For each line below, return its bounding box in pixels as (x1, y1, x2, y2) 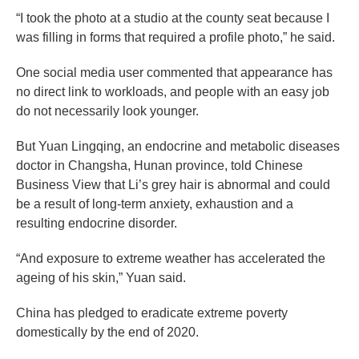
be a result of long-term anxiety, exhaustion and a (16, 197, 293, 212)
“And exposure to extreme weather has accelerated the (16, 252, 325, 266)
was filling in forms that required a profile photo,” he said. (16, 30, 335, 45)
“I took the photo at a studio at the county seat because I (16, 11, 329, 26)
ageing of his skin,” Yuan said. (16, 271, 186, 285)
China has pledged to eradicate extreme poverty (16, 306, 288, 321)
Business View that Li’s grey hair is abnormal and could (16, 178, 330, 192)
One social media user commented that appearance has (16, 66, 333, 80)
